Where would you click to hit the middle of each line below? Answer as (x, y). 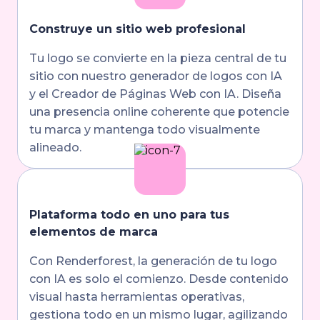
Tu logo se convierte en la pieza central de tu (158, 58)
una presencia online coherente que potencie (160, 112)
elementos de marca (94, 232)
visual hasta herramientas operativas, (137, 297)
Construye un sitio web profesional (138, 29)
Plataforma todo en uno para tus (130, 215)
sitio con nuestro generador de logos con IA (156, 76)
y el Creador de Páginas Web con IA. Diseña (156, 94)
